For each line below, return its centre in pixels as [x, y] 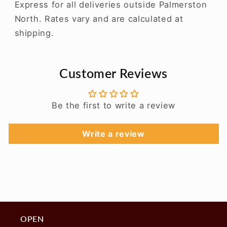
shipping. [34, 33]
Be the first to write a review [113, 106]
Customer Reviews [113, 73]
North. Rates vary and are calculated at [99, 19]
